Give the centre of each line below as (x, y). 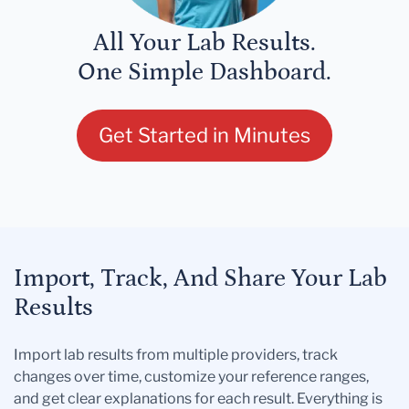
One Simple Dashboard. (204, 73)
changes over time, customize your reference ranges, (191, 377)
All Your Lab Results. (204, 43)
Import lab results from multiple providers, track (176, 355)
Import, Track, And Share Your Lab (200, 279)
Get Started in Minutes (204, 136)
